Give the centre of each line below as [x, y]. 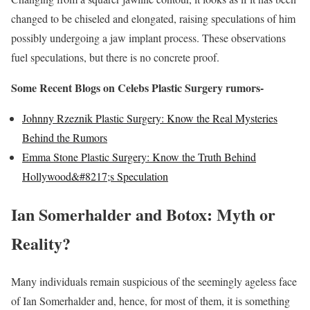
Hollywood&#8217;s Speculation [95, 176]
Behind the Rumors [65, 138]
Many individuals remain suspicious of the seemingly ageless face [154, 282]
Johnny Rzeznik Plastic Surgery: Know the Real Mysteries [150, 118]
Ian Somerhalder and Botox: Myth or [143, 215]
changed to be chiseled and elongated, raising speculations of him [153, 19]
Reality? [41, 244]
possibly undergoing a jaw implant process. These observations [148, 38]
